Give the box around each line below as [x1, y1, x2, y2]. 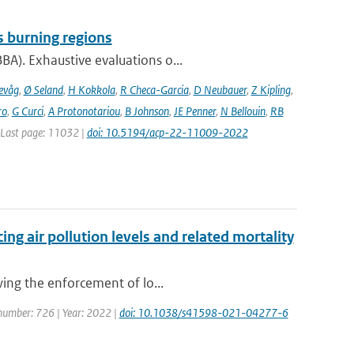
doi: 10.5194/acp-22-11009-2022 [86, 125, 248, 140]
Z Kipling [250, 82, 291, 97]
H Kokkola [67, 82, 115, 97]
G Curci [11, 104, 43, 119]
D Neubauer [193, 82, 247, 97]
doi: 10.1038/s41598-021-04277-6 [119, 305, 288, 320]
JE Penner [173, 104, 216, 119]
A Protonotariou [47, 104, 120, 119]
